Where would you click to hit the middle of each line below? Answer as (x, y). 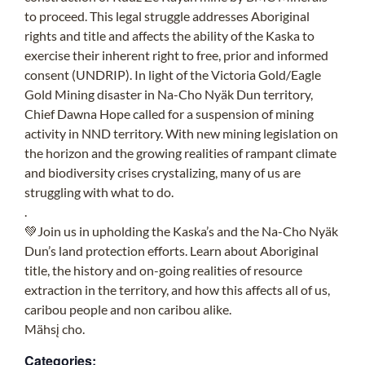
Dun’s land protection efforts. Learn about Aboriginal (172, 250)
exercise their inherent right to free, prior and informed (176, 55)
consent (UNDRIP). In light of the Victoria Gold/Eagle (173, 74)
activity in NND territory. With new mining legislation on (181, 133)
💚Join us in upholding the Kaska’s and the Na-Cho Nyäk (181, 231)
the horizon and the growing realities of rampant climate (180, 152)
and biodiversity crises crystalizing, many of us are (163, 172)
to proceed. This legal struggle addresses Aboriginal (167, 15)
